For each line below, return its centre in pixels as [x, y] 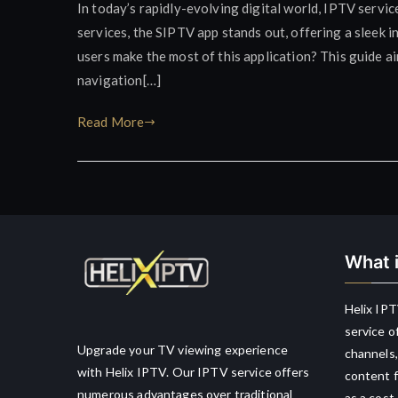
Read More [111, 121]
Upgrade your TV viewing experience [183, 350]
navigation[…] [119, 80]
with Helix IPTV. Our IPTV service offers [193, 372]
